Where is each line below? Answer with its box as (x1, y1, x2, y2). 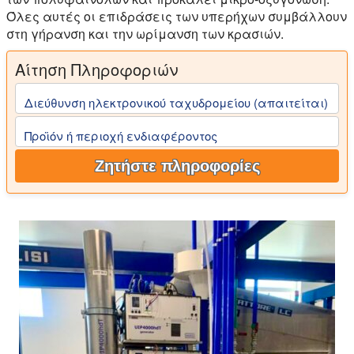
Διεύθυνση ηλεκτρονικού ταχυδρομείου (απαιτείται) (24, 93, 328, 111)
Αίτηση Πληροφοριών (15, 58, 178, 81)
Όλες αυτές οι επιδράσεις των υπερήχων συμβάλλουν (6, 7, 347, 25)
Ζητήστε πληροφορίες (94, 157, 260, 175)
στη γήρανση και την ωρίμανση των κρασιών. (6, 24, 284, 43)
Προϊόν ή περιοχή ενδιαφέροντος (24, 126, 217, 144)
